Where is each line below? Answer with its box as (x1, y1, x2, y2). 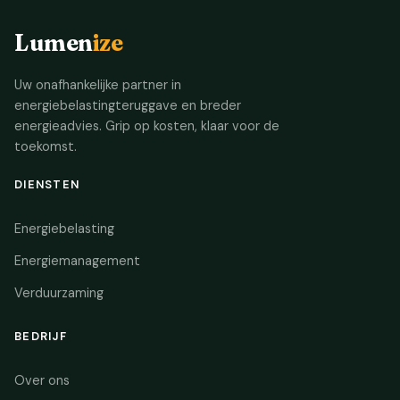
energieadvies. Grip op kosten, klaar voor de (14, 118, 279, 134)
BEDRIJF (14, 329, 67, 344)
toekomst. (14, 138, 77, 154)
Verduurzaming (14, 284, 104, 301)
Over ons (14, 371, 70, 388)
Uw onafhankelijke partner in (14, 77, 181, 93)
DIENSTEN (14, 177, 80, 192)
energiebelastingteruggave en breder (14, 97, 241, 113)
